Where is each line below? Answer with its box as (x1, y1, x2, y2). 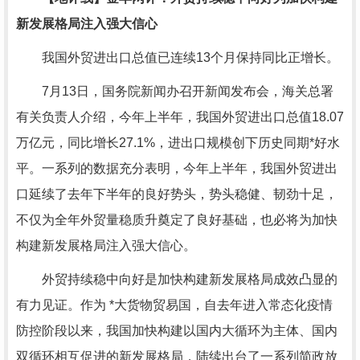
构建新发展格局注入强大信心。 (16, 239, 196, 252)
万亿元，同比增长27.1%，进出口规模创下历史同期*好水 (16, 136, 340, 149)
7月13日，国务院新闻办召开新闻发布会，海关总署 (16, 84, 333, 98)
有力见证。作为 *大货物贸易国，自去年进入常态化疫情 (16, 298, 333, 312)
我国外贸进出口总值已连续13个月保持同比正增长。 (16, 51, 339, 64)
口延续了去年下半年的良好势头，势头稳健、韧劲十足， (16, 187, 337, 201)
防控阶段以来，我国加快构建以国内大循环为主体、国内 (16, 324, 337, 337)
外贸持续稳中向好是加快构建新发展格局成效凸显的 (16, 272, 337, 286)
